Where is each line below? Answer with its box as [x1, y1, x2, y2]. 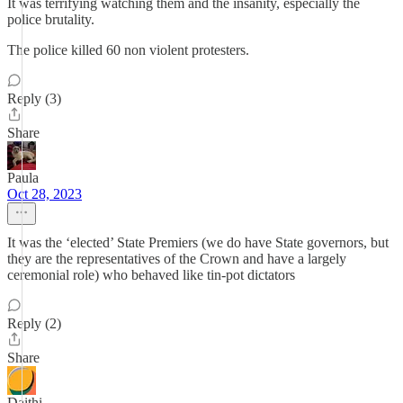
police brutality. [7, 12, 94, 27]
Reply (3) [7, 91, 61, 106]
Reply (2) [7, 316, 61, 331]
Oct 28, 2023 [7, 186, 82, 201]
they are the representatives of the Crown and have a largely [7, 251, 346, 266]
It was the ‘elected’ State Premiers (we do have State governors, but [7, 235, 389, 250]
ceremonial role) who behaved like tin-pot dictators [7, 267, 295, 282]
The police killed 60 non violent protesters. [7, 42, 249, 58]
